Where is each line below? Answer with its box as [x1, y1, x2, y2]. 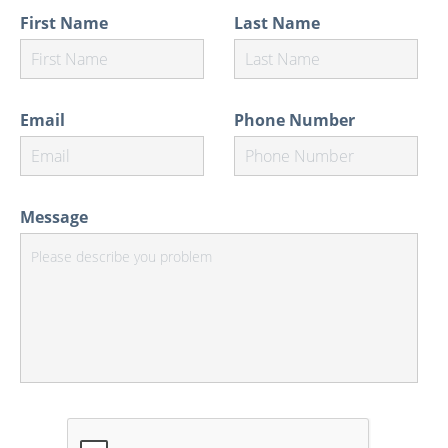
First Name [20, 12, 108, 34]
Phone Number [234, 109, 355, 131]
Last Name [234, 12, 320, 34]
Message [20, 206, 88, 228]
